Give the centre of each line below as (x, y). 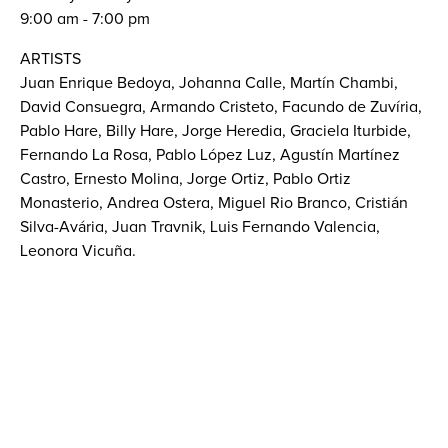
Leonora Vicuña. (80, 251)
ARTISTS (50, 59)
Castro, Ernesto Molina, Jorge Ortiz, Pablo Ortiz (185, 179)
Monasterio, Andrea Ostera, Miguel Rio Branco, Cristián (214, 203)
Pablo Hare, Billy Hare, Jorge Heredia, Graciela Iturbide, (215, 131)
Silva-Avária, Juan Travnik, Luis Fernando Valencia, (200, 227)
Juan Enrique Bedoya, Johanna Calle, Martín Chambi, (209, 83)
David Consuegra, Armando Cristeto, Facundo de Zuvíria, (221, 107)
